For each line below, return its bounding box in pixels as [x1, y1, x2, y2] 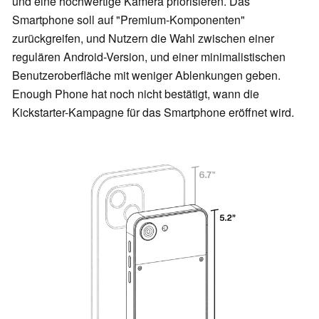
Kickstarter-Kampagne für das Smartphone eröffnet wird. [12, 104, 294, 121]
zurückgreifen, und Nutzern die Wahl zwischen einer [12, 30, 274, 47]
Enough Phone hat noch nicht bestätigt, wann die [12, 85, 259, 103]
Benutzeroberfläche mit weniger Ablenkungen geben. [12, 67, 281, 84]
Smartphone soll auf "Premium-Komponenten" [12, 11, 245, 28]
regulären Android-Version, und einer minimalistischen [12, 48, 286, 66]
